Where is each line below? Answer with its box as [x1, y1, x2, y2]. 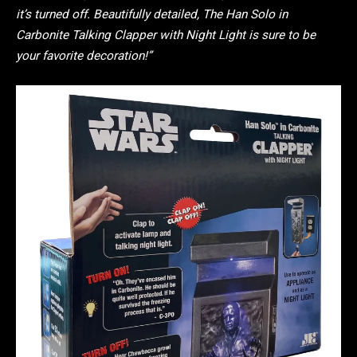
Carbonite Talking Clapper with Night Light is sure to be [16, 28, 316, 43]
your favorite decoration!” [16, 49, 151, 64]
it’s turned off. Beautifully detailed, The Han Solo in [16, 7, 288, 22]
